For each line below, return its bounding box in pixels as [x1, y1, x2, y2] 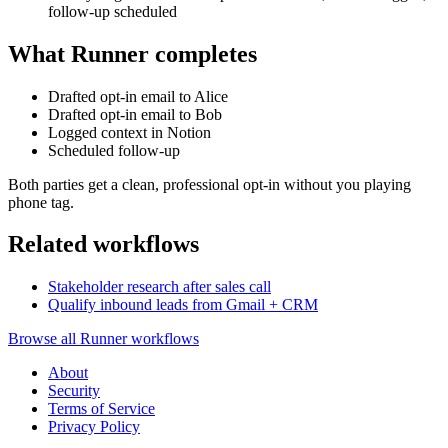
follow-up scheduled [48, 2, 177, 20]
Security [48, 382, 100, 400]
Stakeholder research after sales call [48, 278, 271, 296]
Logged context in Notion [48, 123, 211, 141]
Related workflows [8, 231, 199, 258]
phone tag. [8, 193, 74, 211]
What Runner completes [8, 40, 257, 67]
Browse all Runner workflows [8, 330, 199, 348]
